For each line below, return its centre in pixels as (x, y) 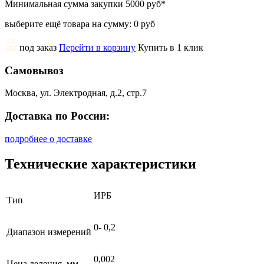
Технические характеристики (100, 164)
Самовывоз (34, 70)
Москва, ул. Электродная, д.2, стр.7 (76, 93)
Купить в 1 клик (171, 47)
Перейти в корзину (97, 47)
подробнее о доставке (48, 138)
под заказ (38, 47)
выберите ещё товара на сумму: (69, 24)
